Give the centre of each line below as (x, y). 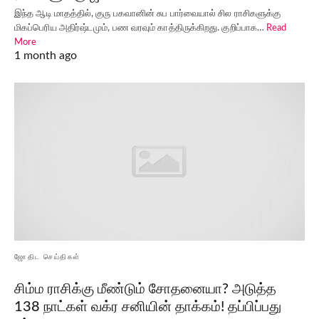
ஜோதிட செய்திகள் (47, 257)
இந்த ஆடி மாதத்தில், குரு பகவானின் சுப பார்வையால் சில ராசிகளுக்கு (148, 14)
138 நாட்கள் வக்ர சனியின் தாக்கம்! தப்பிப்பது (148, 307)
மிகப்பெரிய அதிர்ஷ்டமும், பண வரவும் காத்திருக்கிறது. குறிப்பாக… (141, 28)
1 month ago (46, 56)
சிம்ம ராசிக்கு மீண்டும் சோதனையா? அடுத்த (145, 289)
